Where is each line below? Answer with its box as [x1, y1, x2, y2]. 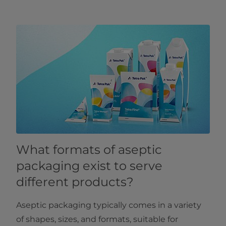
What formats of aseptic [16, 142, 162, 157]
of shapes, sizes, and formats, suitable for [16, 214, 178, 224]
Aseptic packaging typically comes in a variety [16, 200, 201, 210]
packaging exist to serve [16, 158, 162, 174]
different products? [16, 175, 134, 190]
